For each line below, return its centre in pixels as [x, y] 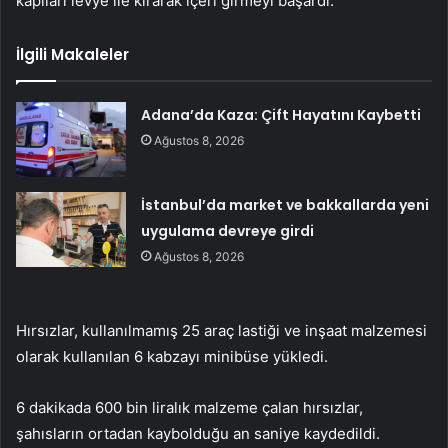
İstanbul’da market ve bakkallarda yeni [285, 204]
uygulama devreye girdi [228, 230]
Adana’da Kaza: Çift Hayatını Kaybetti [281, 114]
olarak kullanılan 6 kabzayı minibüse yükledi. [172, 356]
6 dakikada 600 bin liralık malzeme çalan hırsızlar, [189, 407]
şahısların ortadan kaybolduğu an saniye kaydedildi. [198, 433]
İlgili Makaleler [72, 54]
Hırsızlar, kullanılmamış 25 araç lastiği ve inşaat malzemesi [221, 330]
